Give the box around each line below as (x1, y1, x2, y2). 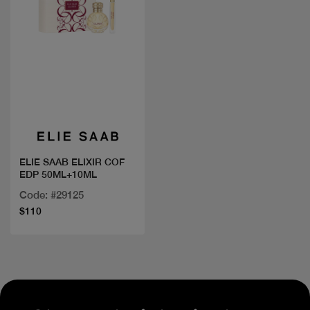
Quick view (51, 86, 104, 99)
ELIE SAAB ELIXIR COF (19, 156, 125, 168)
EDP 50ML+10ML (19, 169, 97, 181)
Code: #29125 (19, 189, 84, 201)
